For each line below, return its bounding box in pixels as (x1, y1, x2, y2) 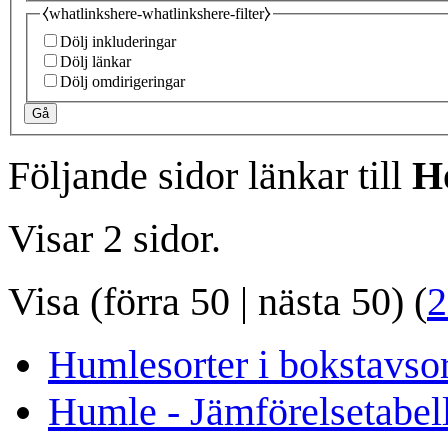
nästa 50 (258, 279, 391, 325)
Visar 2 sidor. (8, 216, 221, 262)
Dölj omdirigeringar (60, 73, 185, 91)
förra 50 (103, 279, 230, 325)
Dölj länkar (60, 53, 131, 71)
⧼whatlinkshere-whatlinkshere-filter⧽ (42, 4, 271, 22)
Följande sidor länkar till (8, 153, 412, 199)
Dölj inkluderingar (60, 33, 176, 51)
